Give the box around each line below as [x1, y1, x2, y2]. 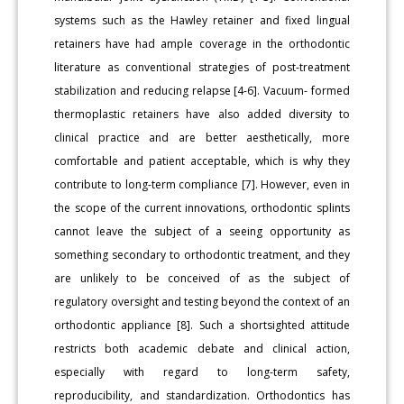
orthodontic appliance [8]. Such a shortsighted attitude [54, 317, 350, 333]
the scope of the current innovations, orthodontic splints [54, 199, 350, 216]
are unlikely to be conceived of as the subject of [54, 270, 350, 286]
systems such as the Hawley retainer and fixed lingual [54, 12, 350, 28]
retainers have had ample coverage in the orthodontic [54, 35, 350, 51]
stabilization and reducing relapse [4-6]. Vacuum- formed [54, 82, 350, 98]
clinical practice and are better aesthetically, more [54, 129, 350, 145]
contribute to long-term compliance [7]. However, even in [54, 176, 350, 192]
